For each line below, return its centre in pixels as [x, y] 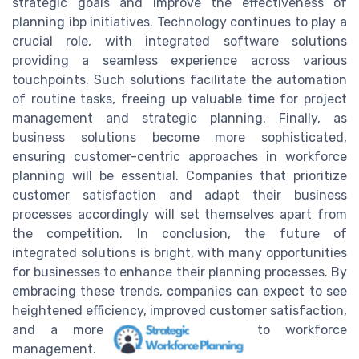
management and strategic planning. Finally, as [179, 119]
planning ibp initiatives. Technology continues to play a [179, 22]
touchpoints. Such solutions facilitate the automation [179, 80]
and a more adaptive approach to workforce [179, 330]
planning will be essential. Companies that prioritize [179, 176]
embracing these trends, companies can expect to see [179, 292]
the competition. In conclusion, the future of [179, 234]
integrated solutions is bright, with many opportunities [179, 253]
